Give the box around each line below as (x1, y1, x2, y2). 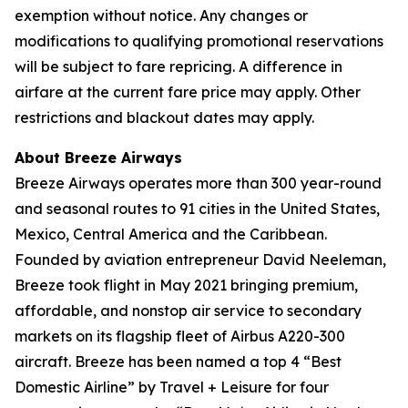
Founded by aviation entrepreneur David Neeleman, (15, 250, 386, 269)
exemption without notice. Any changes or (15, 6, 308, 25)
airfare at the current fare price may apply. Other (15, 83, 361, 101)
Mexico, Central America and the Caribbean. (15, 225, 327, 243)
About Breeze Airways (15, 148, 182, 167)
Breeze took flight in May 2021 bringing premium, (15, 276, 358, 294)
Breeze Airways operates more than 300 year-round (15, 174, 382, 192)
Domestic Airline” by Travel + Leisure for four (15, 378, 329, 396)
